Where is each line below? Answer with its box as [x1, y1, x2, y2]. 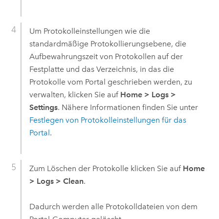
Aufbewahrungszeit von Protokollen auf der [29, 51, 183, 61]
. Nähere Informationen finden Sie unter [57, 102, 198, 112]
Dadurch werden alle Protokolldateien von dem [29, 202, 197, 212]
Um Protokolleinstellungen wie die [29, 26, 150, 36]
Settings [29, 102, 58, 112]
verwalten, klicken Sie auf [29, 89, 120, 99]
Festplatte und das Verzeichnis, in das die [29, 64, 174, 74]
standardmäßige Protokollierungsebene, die [29, 39, 186, 48]
